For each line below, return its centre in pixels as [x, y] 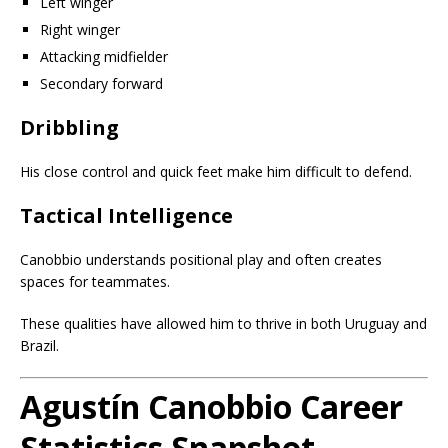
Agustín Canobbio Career [211, 406]
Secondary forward [101, 83]
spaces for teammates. [95, 281]
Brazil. [39, 345]
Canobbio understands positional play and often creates [201, 259]
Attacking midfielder [104, 56]
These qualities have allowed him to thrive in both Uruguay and [223, 323]
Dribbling [69, 127]
